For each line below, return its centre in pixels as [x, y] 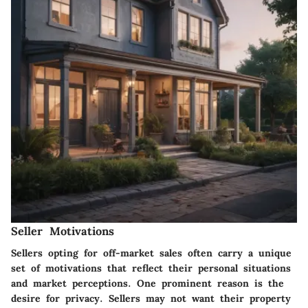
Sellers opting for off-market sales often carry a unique [151, 253]
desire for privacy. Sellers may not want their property [151, 298]
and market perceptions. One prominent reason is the [147, 283]
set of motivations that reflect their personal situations [151, 268]
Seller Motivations [63, 231]
